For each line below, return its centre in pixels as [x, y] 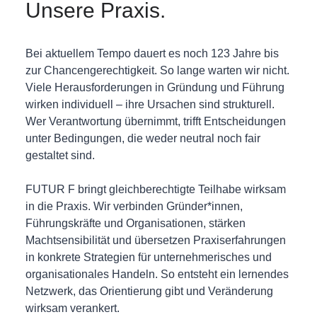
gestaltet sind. [60, 155]
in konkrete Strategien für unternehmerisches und [148, 257]
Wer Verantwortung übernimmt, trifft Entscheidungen [155, 121]
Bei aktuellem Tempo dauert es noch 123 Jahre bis [152, 53]
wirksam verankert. [72, 308]
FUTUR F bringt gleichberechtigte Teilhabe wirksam [155, 189]
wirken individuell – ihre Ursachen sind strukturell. [150, 104]
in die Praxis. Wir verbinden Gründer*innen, [134, 206]
